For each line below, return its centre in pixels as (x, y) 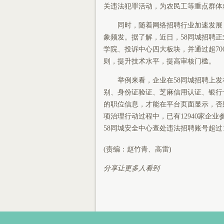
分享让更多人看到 (131, 168)
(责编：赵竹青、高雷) (137, 149)
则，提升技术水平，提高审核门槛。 (159, 61)
